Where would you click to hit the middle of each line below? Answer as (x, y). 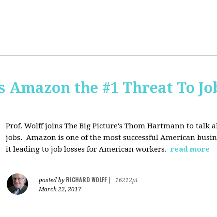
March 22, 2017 (60, 189)
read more (190, 149)
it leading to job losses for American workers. (87, 149)
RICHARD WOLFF (86, 179)
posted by (52, 180)
